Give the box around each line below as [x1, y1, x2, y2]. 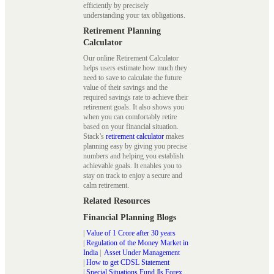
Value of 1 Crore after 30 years [86, 228, 176, 237]
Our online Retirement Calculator [83, 53, 179, 62]
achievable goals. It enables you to [83, 161, 182, 170]
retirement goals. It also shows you [83, 102, 184, 111]
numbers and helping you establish [83, 151, 183, 160]
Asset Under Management [104, 248, 180, 257]
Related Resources [83, 196, 150, 206]
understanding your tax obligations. [83, 10, 185, 20]
